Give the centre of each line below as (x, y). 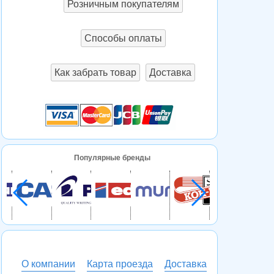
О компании (48, 264)
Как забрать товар (96, 72)
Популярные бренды (113, 157)
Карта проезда (120, 264)
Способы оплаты (123, 38)
